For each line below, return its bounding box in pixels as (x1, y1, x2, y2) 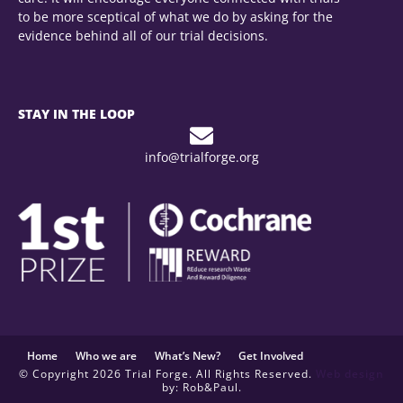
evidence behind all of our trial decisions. (18, 27, 268, 45)
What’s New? (155, 348, 220, 363)
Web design (316, 366, 384, 381)
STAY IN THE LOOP (18, 104, 135, 122)
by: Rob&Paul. (161, 380, 242, 395)
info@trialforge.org (144, 148, 259, 166)
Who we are (76, 348, 137, 363)
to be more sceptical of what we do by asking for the (18, 8, 333, 26)
